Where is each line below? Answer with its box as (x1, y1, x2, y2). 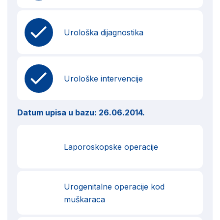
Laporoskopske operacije (64, 141, 158, 152)
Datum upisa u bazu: (17, 108, 99, 117)
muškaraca (64, 194, 105, 204)
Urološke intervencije (64, 73, 143, 83)
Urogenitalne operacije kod (64, 181, 165, 192)
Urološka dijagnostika (64, 27, 143, 37)
